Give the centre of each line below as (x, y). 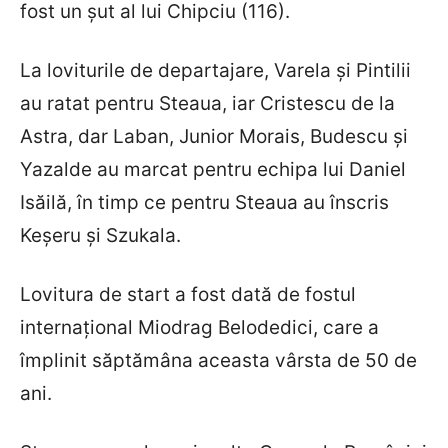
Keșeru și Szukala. (100, 235)
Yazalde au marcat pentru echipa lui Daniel (213, 169)
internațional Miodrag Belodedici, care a (199, 327)
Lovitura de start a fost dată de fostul (188, 294)
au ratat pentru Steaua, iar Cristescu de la (207, 103)
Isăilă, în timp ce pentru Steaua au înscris (204, 202)
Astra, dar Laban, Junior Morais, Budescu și (214, 136)
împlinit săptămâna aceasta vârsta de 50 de (218, 360)
